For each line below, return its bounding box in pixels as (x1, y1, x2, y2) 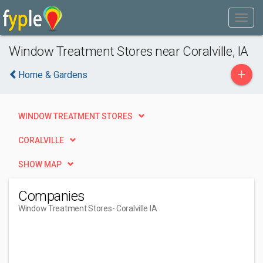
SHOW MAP (18, 160, 62, 169)
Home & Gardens (18, 69, 87, 80)
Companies (18, 188, 85, 204)
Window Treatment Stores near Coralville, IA (9, 43, 248, 59)
